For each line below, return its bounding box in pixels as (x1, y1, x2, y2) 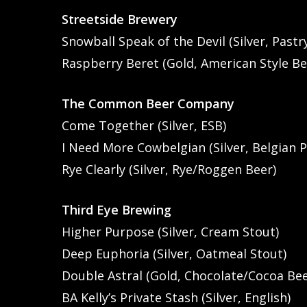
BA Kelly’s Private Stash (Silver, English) (62, 288, 291, 306)
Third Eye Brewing (62, 201, 172, 218)
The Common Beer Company (62, 95, 235, 112)
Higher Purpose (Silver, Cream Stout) (62, 223, 280, 240)
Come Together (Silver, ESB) (62, 116, 227, 134)
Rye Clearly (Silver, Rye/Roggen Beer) (62, 160, 277, 177)
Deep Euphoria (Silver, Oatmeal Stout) (62, 245, 287, 262)
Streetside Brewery (62, 10, 178, 27)
